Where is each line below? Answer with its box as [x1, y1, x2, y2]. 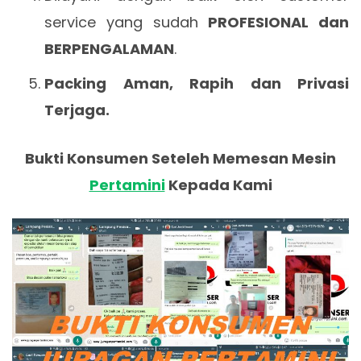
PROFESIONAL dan [208, 12, 349, 33]
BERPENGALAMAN [44, 39, 174, 60]
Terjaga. [44, 100, 110, 121]
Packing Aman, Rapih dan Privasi [44, 73, 349, 94]
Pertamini [89, 175, 165, 196]
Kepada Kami [164, 175, 272, 196]
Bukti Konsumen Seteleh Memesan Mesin [25, 148, 336, 169]
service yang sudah [44, 12, 209, 33]
